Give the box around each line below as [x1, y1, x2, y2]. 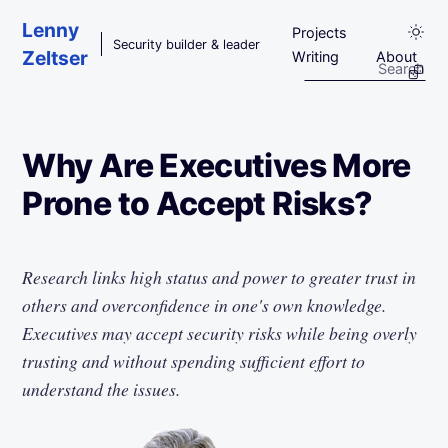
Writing [292, 48, 340, 65]
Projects [292, 24, 348, 41]
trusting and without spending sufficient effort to [22, 348, 366, 373]
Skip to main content [37, 11, 196, 32]
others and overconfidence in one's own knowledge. [22, 292, 387, 317]
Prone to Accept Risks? [22, 183, 373, 223]
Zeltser [22, 46, 89, 70]
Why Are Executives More [22, 145, 411, 185]
